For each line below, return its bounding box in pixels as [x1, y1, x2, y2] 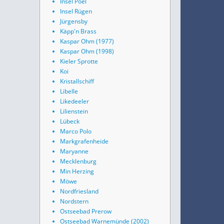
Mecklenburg [60, 157, 96, 165]
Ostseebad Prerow [60, 207, 111, 215]
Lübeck [60, 117, 79, 125]
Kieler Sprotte [60, 57, 98, 65]
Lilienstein [60, 107, 88, 115]
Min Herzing [60, 167, 94, 175]
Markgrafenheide [60, 137, 108, 145]
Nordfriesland [60, 187, 98, 195]
